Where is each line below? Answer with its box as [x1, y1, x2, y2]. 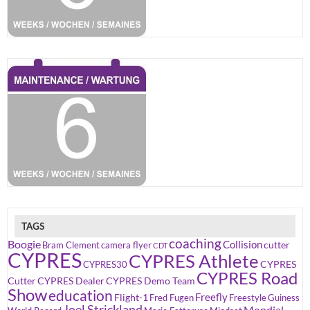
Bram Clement [42, 240, 100, 251]
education [48, 286, 113, 305]
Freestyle [229, 293, 266, 304]
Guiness [268, 293, 300, 304]
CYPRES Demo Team [106, 275, 195, 287]
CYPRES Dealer [37, 275, 104, 287]
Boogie [8, 237, 41, 251]
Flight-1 [114, 291, 148, 304]
